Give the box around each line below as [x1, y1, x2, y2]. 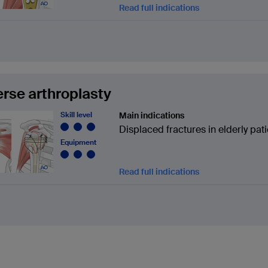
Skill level [60, 109, 92, 120]
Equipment [60, 137, 96, 147]
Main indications [119, 109, 184, 121]
